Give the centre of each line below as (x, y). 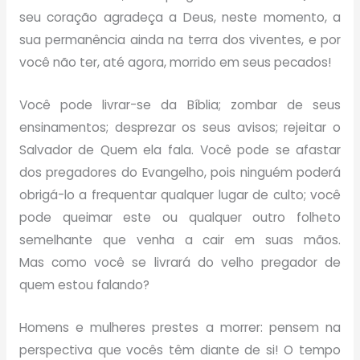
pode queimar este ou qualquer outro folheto (180, 218)
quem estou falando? (84, 285)
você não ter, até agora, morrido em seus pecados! (175, 63)
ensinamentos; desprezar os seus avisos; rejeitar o (180, 128)
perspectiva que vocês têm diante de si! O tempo (180, 350)
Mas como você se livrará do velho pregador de (180, 263)
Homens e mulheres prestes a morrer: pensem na (180, 327)
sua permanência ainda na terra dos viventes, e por (180, 40)
